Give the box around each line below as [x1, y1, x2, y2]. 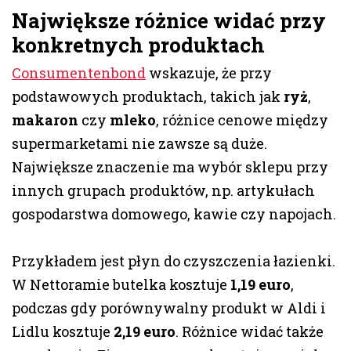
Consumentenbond [12, 63, 146, 83]
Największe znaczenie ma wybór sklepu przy [12, 157, 328, 177]
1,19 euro [230, 275, 291, 295]
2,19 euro [114, 322, 175, 342]
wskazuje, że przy [146, 63, 272, 83]
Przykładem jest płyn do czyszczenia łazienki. [12, 251, 335, 271]
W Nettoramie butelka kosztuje [12, 275, 230, 295]
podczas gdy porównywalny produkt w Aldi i [12, 299, 326, 318]
